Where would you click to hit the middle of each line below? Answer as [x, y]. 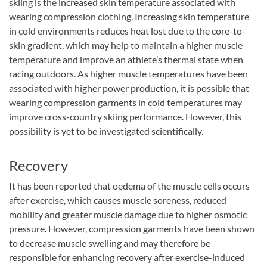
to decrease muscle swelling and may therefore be [110, 243]
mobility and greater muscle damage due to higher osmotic [128, 214]
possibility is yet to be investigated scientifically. [106, 131]
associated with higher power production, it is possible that [129, 88]
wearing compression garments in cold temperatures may [125, 102]
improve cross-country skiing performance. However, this [125, 116]
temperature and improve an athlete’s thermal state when [126, 59]
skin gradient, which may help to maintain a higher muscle [126, 45]
